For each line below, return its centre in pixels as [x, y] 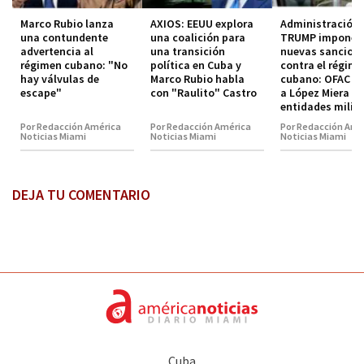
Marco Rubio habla [197, 78]
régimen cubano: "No [74, 65]
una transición [188, 51]
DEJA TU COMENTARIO [81, 194]
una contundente [64, 37]
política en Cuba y [196, 65]
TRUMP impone [318, 37]
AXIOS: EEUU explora [202, 23]
